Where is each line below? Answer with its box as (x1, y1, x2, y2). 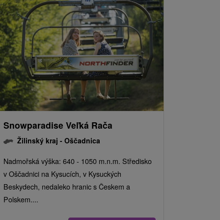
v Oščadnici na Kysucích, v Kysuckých (3, 168, 121, 179)
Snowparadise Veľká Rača (3, 119, 112, 132)
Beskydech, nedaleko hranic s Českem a (3, 181, 130, 192)
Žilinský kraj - (17, 136, 64, 146)
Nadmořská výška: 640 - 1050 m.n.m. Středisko (3, 156, 152, 166)
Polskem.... (3, 194, 38, 205)
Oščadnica (64, 136, 100, 146)
